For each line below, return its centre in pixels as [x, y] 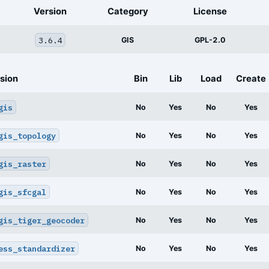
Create [251, 79]
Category [128, 12]
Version [50, 12]
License [210, 12]
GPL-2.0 [210, 40]
